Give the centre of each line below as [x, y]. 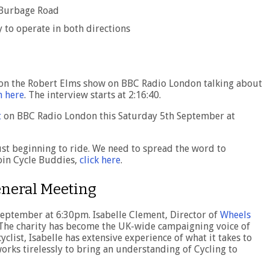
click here [100, 160]
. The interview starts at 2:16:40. [93, 95]
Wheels [235, 215]
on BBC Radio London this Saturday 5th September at [118, 116]
